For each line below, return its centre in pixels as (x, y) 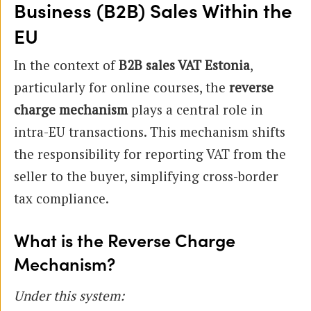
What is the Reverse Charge (125, 242)
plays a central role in (195, 109)
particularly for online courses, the (121, 87)
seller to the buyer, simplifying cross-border (146, 176)
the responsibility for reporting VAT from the (150, 153)
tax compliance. (61, 198)
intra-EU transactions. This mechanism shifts (150, 131)
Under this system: (69, 295)
